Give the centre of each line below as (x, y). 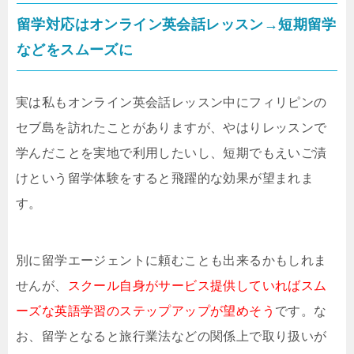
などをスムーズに (75, 50)
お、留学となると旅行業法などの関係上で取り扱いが (171, 337)
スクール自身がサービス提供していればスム (197, 286)
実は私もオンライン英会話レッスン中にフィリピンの (171, 103)
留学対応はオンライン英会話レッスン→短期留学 (177, 25)
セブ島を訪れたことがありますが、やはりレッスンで (171, 128)
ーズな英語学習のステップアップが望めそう (145, 311)
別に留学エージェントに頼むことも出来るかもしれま (171, 261)
